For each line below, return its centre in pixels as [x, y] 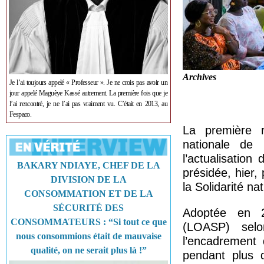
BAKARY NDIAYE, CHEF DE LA [88, 165]
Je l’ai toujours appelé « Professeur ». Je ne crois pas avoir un [88, 82]
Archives [201, 77]
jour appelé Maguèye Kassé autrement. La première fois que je [88, 93]
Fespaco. [21, 114]
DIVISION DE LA [88, 179]
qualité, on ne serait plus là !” [88, 250]
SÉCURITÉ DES [88, 208]
